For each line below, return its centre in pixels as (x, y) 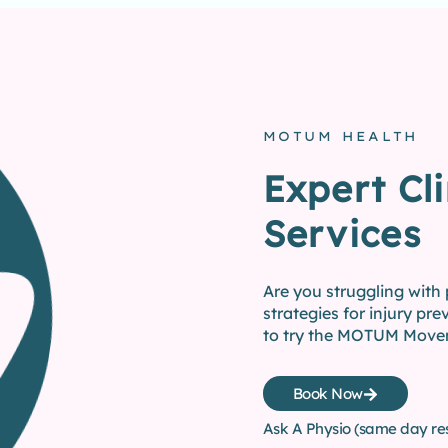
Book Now (327, 394)
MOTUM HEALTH (340, 136)
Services (341, 234)
